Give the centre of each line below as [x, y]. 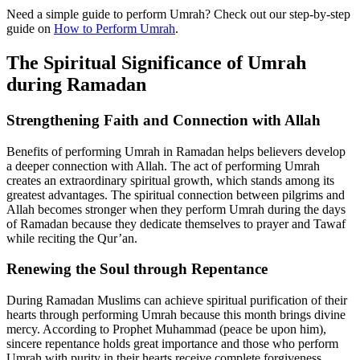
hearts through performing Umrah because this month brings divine [176, 315]
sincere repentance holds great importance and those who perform [172, 344]
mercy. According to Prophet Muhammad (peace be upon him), [166, 329]
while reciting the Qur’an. [72, 238]
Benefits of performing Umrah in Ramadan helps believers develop [176, 151]
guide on [30, 29]
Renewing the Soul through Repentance [137, 269]
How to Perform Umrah [115, 29]
